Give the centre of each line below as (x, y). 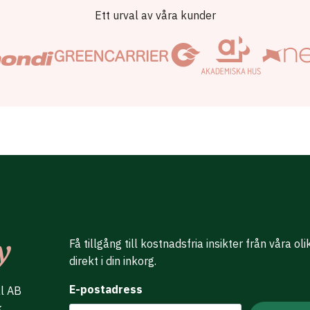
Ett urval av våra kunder (155, 15)
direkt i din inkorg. (113, 261)
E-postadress (106, 289)
